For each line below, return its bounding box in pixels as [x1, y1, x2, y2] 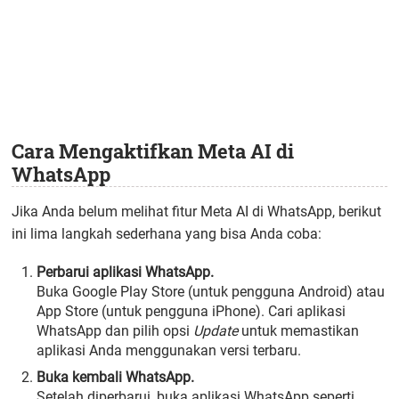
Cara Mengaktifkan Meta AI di [12, 138, 295, 165]
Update [193, 322, 239, 339]
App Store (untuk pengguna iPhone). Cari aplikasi [37, 302, 346, 320]
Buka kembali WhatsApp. [37, 368, 195, 386]
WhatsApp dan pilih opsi [37, 322, 194, 339]
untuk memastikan [238, 322, 360, 339]
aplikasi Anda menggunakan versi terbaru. [37, 341, 302, 359]
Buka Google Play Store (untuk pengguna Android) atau [37, 282, 386, 300]
